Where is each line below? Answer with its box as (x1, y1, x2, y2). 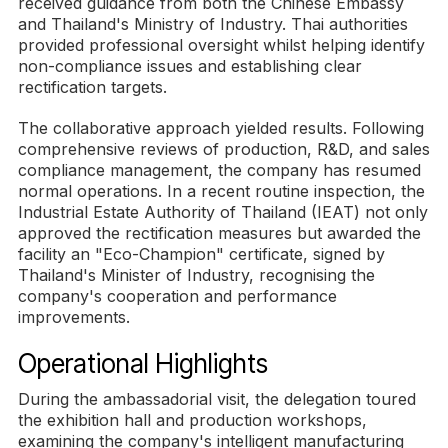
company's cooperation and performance (18, 286, 337, 307)
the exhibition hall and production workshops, (18, 410, 367, 431)
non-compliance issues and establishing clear (18, 56, 362, 77)
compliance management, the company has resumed (18, 160, 421, 181)
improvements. (18, 307, 130, 328)
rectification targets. (18, 77, 167, 98)
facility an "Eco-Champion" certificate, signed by (18, 244, 385, 265)
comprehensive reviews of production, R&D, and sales (18, 139, 430, 160)
